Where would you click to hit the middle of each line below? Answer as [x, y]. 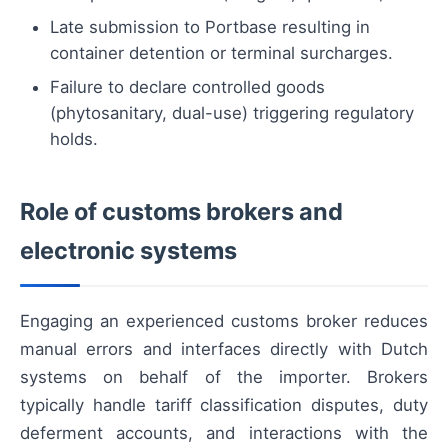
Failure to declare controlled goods [187, 87]
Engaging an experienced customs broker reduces [224, 321]
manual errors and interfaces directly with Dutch [224, 349]
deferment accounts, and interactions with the [224, 433]
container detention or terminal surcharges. [221, 53]
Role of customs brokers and [181, 212]
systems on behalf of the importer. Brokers [224, 377]
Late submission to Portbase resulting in [210, 27]
